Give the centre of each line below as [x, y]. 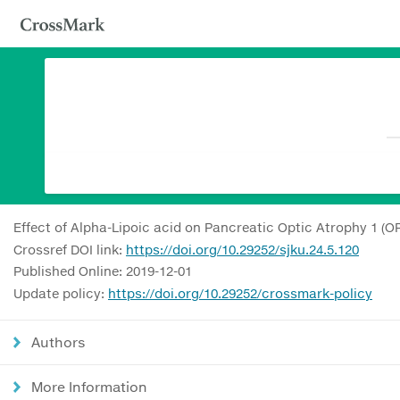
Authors [58, 342]
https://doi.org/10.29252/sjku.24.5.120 [242, 249]
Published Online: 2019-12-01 [103, 271]
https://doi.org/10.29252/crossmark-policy [240, 293]
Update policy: [61, 293]
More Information [89, 386]
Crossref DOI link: [70, 249]
